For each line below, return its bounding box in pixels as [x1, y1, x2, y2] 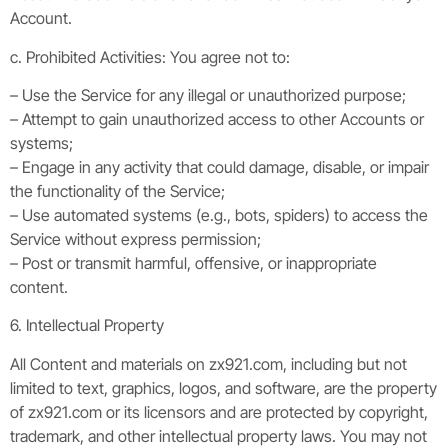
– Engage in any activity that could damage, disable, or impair [10, 157, 429, 178]
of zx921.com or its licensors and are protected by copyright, [10, 401, 428, 422]
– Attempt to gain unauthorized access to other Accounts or [10, 109, 424, 130]
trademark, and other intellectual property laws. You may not [10, 425, 427, 446]
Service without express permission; [10, 229, 261, 250]
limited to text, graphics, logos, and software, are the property [10, 377, 437, 398]
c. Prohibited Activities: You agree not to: [10, 46, 290, 67]
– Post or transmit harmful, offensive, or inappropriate [10, 253, 377, 274]
